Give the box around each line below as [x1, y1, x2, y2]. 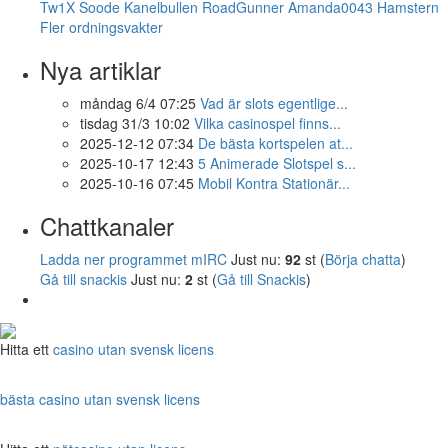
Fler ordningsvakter [40, 16, 163, 37]
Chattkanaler [40, 207, 174, 243]
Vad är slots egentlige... [200, 92, 348, 113]
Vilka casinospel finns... [194, 112, 341, 133]
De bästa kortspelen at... [198, 132, 353, 153]
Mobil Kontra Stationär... [198, 172, 350, 193]
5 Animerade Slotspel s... [198, 152, 356, 173]
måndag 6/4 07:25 [80, 92, 196, 113]
